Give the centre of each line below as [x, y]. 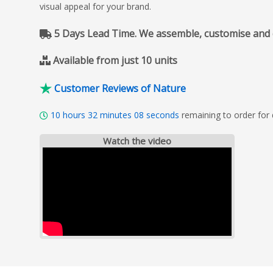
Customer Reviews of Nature [120, 88]
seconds [163, 115]
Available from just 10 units [115, 60]
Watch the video [137, 140]
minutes [116, 115]
